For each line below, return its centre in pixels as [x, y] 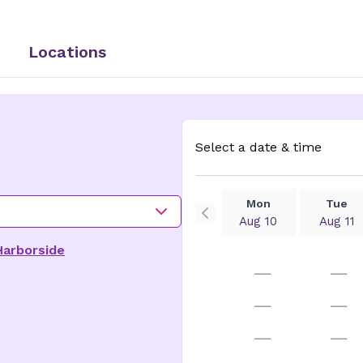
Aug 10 [258, 221]
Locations [67, 52]
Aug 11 [337, 221]
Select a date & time [258, 147]
